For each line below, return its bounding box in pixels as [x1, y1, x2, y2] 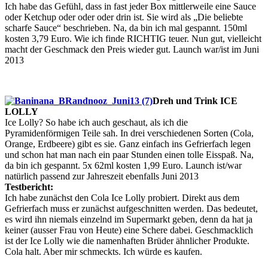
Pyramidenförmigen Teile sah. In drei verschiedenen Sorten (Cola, [5, 128, 254, 139]
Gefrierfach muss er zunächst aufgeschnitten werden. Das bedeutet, [5, 203, 258, 214]
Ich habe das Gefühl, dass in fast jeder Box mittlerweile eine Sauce [5, 1, 256, 12]
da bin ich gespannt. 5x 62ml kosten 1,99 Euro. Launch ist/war [5, 160, 242, 171]
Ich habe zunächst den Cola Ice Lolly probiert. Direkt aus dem [5, 193, 239, 203]
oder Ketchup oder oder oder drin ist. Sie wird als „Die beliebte [5, 12, 243, 23]
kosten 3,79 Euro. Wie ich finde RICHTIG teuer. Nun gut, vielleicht [5, 33, 261, 44]
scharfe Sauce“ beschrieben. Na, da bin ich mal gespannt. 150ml [5, 23, 247, 33]
